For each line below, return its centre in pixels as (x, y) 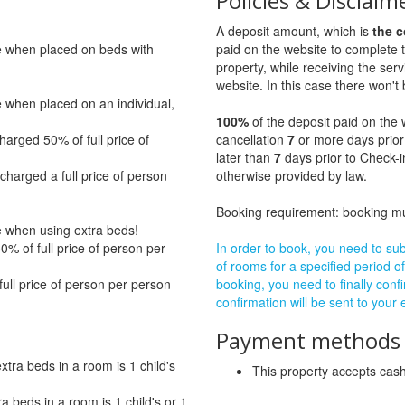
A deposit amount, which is (294, 30)
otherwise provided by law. (292, 175)
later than (245, 157)
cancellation (252, 139)
